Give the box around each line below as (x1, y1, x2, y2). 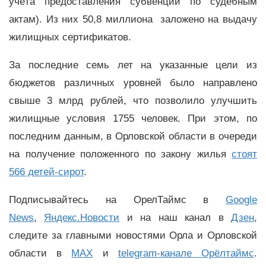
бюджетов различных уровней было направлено (9, 77, 257, 88)
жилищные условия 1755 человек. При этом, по (9, 112, 257, 124)
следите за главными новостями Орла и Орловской (9, 229, 257, 241)
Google (226, 194, 257, 205)
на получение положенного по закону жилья (9, 148, 232, 160)
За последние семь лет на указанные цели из (9, 59, 257, 71)
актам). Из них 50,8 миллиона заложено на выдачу (9, 14, 257, 26)
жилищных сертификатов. (9, 31, 134, 43)
